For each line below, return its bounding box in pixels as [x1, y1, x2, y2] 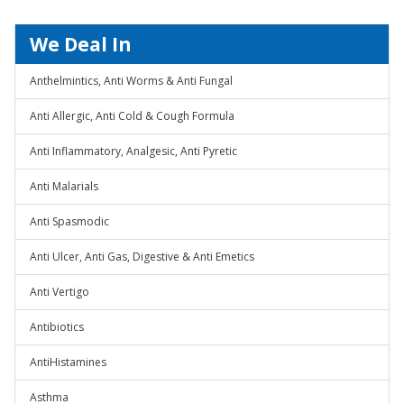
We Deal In [30, 32, 132, 57]
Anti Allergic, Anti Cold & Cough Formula [30, 108, 234, 124]
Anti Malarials [30, 179, 98, 194]
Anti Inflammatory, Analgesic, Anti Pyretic [30, 143, 237, 159]
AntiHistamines [30, 354, 106, 370]
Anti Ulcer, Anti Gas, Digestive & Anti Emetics [30, 249, 254, 264]
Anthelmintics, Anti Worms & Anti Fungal [30, 73, 233, 88]
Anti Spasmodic [30, 214, 109, 229]
